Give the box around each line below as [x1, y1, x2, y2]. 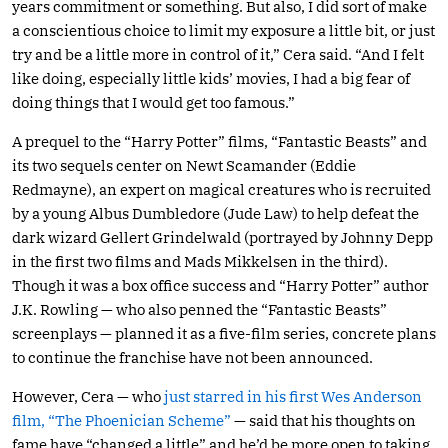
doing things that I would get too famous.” [12, 92, 295, 112]
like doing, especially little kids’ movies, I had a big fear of [12, 68, 410, 88]
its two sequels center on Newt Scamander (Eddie [12, 155, 356, 175]
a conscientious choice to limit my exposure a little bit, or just [12, 20, 435, 40]
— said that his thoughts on [231, 410, 416, 430]
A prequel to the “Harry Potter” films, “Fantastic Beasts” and [12, 131, 427, 151]
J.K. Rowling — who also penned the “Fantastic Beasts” [12, 299, 387, 319]
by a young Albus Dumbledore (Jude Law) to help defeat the [12, 203, 419, 223]
